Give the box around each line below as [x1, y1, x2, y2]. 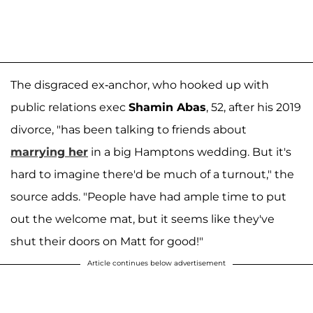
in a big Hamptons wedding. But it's [88, 145, 291, 159]
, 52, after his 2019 [206, 100, 301, 114]
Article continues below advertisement [87, 258, 226, 268]
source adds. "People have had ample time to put [10, 189, 286, 203]
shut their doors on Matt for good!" [10, 234, 206, 248]
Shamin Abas [129, 100, 206, 114]
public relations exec [10, 100, 129, 114]
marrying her [10, 145, 88, 159]
